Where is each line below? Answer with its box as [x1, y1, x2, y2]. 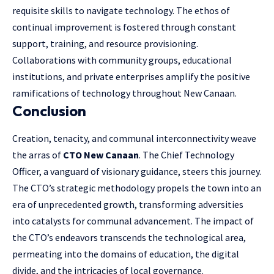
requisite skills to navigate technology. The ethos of [12, 4, 230, 17]
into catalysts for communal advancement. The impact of [12, 215, 254, 228]
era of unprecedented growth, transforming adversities [12, 198, 243, 211]
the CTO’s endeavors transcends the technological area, [12, 231, 246, 244]
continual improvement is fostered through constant [12, 21, 236, 33]
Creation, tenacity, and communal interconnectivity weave [12, 132, 256, 145]
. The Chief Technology [139, 149, 234, 161]
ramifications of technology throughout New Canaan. [12, 87, 237, 99]
